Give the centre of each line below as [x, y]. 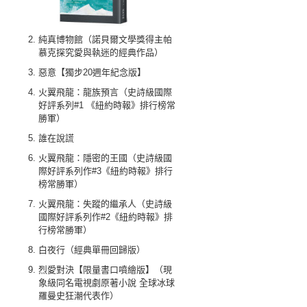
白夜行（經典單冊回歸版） [92, 250]
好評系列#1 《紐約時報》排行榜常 [107, 105]
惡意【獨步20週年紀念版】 [92, 72]
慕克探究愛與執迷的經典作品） [101, 52]
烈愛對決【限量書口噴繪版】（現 [105, 270]
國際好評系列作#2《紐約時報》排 [106, 217]
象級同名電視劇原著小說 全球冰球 [107, 283]
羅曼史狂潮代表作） [78, 296]
